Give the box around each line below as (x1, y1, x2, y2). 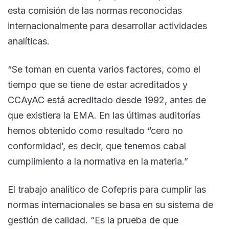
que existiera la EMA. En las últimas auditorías (8, 109, 200, 121)
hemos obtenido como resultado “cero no (8, 125, 183, 136)
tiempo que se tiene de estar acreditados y (8, 79, 188, 90)
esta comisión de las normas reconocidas (8, 5, 182, 16)
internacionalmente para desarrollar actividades (8, 20, 207, 31)
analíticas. (8, 35, 50, 47)
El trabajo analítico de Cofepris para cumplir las (8, 184, 206, 195)
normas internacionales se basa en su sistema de (8, 199, 213, 210)
